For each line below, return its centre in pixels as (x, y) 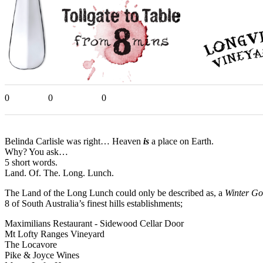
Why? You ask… (36, 151)
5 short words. (31, 162)
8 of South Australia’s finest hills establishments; (94, 203)
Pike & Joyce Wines (42, 255)
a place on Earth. (181, 141)
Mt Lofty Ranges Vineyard (55, 234)
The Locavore (31, 244)
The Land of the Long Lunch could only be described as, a (115, 193)
